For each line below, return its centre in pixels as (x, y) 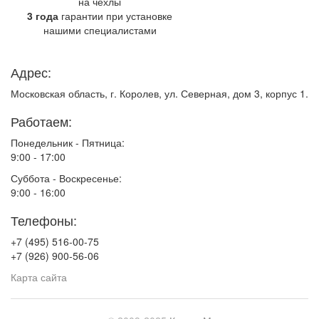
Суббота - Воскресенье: (66, 178)
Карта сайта (39, 277)
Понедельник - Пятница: (68, 143)
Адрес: (31, 72)
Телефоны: (44, 220)
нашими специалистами (100, 30)
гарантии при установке (115, 16)
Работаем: (41, 121)
